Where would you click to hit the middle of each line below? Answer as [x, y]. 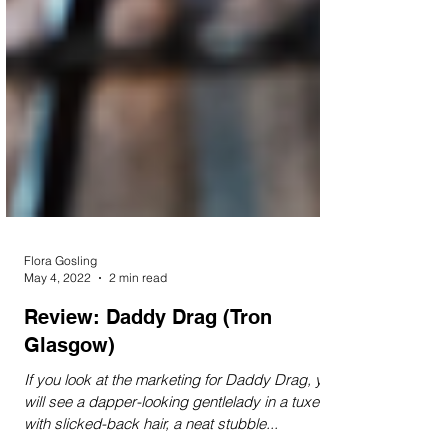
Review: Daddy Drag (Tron [148, 369]
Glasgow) [69, 397]
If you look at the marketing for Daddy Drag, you [181, 431]
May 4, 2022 [57, 329]
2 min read [138, 329]
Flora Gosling [60, 312]
